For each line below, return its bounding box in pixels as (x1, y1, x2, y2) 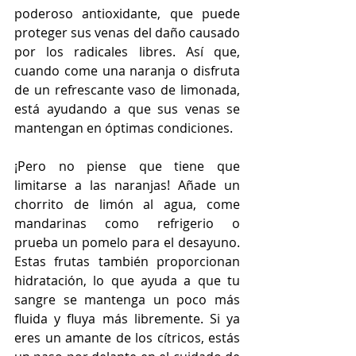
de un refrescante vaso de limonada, (14, 80, 240, 99)
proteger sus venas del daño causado (14, 23, 240, 41)
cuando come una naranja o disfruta (14, 61, 240, 79)
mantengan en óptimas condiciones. (14, 118, 233, 137)
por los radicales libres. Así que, (14, 42, 240, 60)
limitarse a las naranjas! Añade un (14, 176, 240, 194)
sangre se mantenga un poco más (14, 290, 240, 308)
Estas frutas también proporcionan (14, 252, 240, 270)
